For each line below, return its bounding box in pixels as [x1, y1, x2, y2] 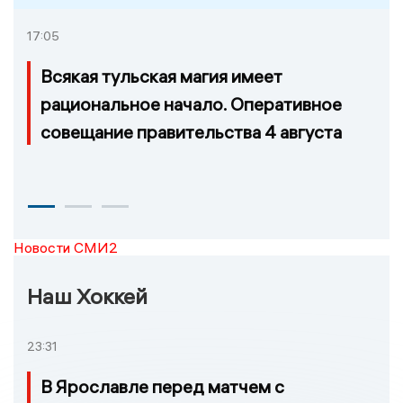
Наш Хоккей [27, 282, 148, 309]
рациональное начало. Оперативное [40, 92, 342, 115]
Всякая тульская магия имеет [40, 64, 282, 87]
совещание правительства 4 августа [40, 120, 342, 143]
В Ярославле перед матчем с [40, 374, 284, 398]
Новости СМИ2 [13, 237, 118, 256]
